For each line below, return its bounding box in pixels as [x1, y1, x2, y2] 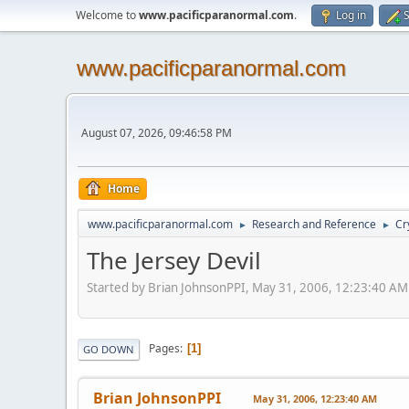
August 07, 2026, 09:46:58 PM [81, 125, 232, 141]
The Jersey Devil [87, 244, 261, 277]
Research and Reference [252, 216, 376, 232]
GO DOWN [83, 341, 134, 356]
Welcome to [76, 7, 139, 23]
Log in [336, 7, 366, 23]
